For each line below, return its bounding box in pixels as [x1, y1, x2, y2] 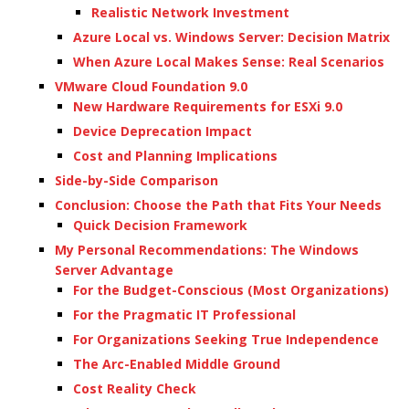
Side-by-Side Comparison [55, 172, 218, 190]
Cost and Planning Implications [73, 147, 278, 165]
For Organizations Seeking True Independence [73, 330, 379, 349]
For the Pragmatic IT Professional [73, 306, 296, 324]
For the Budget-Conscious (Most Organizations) [73, 281, 389, 299]
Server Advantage [55, 261, 173, 279]
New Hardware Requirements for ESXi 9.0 [73, 98, 342, 116]
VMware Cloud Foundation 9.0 [55, 78, 247, 96]
